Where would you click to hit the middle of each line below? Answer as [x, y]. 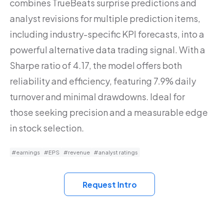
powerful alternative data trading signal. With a [108, 50]
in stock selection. [47, 128]
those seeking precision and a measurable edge [109, 112]
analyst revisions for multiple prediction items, [105, 18]
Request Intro [109, 185]
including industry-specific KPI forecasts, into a [107, 34]
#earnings [26, 152]
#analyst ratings [116, 152]
